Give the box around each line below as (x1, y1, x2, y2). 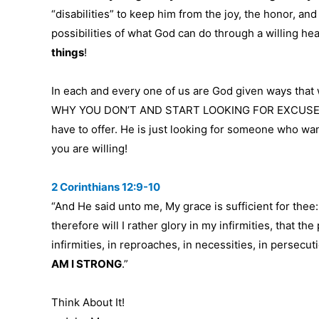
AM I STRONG (51, 257, 122, 271)
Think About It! (51, 296, 125, 310)
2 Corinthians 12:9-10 (51, 180, 160, 194)
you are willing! (51, 142, 127, 156)
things (51, 46, 84, 60)
